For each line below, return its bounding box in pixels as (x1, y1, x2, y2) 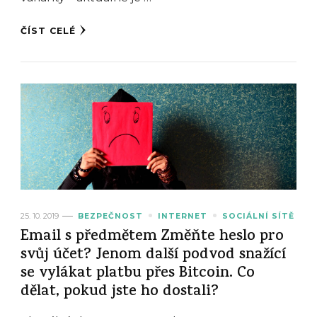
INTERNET (158, 211, 207, 221)
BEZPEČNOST (78, 211, 143, 221)
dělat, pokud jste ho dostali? (21, 280, 219, 304)
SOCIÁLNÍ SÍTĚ (222, 211, 294, 221)
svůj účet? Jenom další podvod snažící (21, 243, 286, 267)
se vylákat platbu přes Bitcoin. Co (21, 262, 255, 286)
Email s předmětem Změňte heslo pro (21, 225, 284, 249)
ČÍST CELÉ (21, 25, 76, 36)
